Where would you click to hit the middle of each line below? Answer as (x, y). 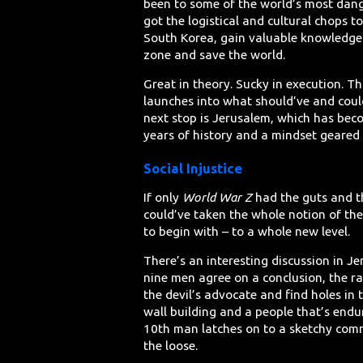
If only (163, 197)
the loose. (171, 345)
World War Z (218, 197)
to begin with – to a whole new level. (247, 231)
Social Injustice (193, 169)
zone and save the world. (215, 54)
